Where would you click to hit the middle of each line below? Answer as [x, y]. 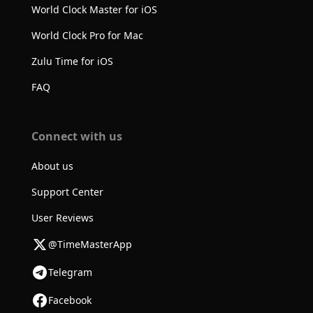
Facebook [70, 300]
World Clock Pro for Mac [87, 35]
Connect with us [77, 136]
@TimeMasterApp [90, 245]
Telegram [70, 272]
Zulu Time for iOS [72, 61]
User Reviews [62, 217]
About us [52, 166]
